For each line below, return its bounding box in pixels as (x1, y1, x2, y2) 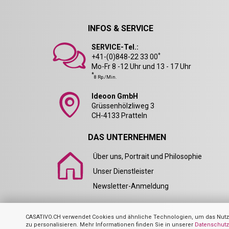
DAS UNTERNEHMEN (88, 132, 166, 143)
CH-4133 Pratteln (91, 111, 147, 120)
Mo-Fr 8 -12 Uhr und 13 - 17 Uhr (91, 62, 191, 71)
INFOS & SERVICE (88, 24, 153, 34)
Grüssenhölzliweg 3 (91, 102, 154, 110)
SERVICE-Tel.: (91, 43, 139, 52)
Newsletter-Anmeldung (93, 182, 169, 191)
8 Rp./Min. (94, 75, 117, 80)
